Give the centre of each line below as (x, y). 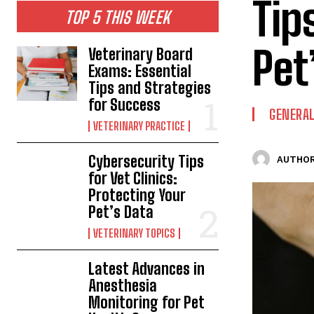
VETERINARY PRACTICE (139, 126)
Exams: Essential (140, 71)
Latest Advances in (147, 269)
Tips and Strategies (150, 88)
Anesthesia (123, 286)
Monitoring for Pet (147, 303)
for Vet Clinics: (133, 179)
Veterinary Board (141, 55)
